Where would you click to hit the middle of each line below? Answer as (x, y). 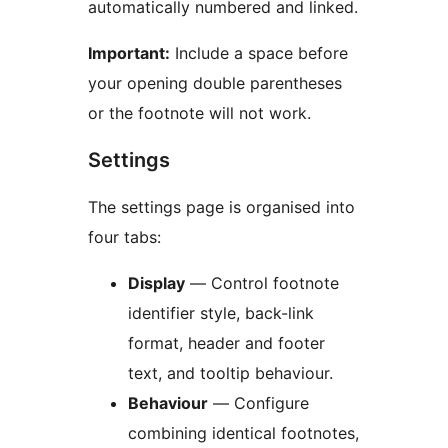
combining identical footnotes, (243, 433)
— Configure (258, 403)
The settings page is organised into (221, 207)
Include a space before (259, 53)
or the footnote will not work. (199, 113)
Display (156, 283)
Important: (129, 53)
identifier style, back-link (221, 313)
